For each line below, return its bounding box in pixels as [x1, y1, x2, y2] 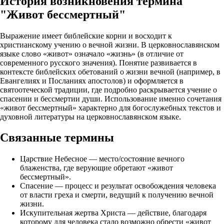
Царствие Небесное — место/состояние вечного [20, 154, 184, 163]
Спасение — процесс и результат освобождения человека [20, 181, 216, 190]
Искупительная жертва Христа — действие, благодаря [20, 208, 206, 217]
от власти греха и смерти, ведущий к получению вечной [20, 190, 213, 199]
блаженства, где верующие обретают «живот [20, 163, 173, 172]
